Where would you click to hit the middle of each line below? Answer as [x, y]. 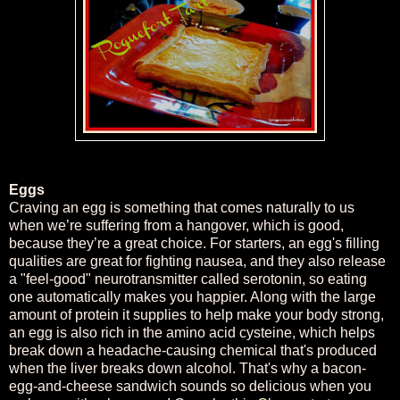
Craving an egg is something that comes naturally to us [182, 207]
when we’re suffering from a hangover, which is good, [176, 225]
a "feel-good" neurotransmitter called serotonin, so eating [188, 279]
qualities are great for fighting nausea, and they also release [197, 261]
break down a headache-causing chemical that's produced [193, 350]
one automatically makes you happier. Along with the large [192, 296]
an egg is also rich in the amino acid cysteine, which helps [192, 332]
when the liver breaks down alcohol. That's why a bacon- [187, 368]
